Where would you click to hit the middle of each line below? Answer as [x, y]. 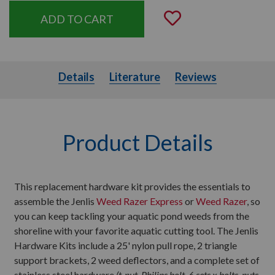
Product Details [137, 142]
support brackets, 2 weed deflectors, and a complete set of [137, 260]
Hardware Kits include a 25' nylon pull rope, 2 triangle [126, 245]
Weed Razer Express [140, 201]
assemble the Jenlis [55, 201]
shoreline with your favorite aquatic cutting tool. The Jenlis [136, 230]
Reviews [196, 77]
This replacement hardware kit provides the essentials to [132, 186]
